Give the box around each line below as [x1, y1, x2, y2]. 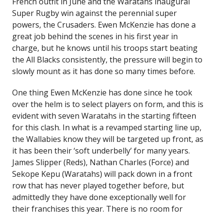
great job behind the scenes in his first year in [12, 31, 178, 42]
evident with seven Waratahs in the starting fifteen [12, 110, 196, 121]
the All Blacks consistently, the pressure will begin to [12, 54, 202, 65]
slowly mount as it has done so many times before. [12, 66, 195, 77]
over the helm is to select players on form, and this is [12, 99, 203, 109]
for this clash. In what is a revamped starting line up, [12, 122, 201, 133]
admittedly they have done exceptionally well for [12, 192, 186, 202]
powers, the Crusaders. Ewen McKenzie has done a [12, 19, 196, 30]
